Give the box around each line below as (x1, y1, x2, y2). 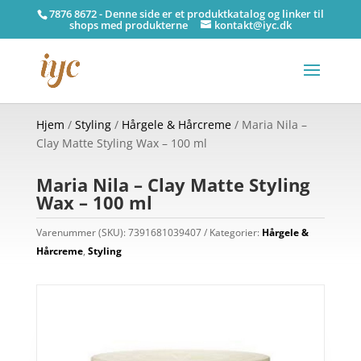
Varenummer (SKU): (35, 226, 128, 239)
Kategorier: (209, 226, 262, 239)
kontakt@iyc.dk (214, 17, 292, 32)
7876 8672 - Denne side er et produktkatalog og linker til (48, 6, 324, 21)
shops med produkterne (68, 17, 188, 32)
